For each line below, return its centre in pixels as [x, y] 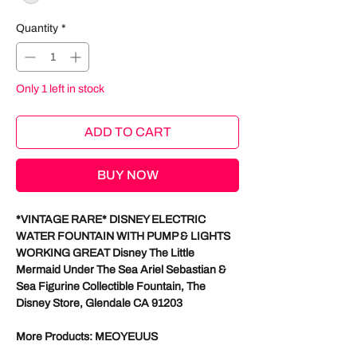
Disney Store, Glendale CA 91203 [99, 303]
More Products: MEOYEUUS [87, 336]
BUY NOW [127, 175]
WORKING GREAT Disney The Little [105, 253]
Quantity [37, 28]
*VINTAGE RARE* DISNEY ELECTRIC [111, 219]
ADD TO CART [127, 131]
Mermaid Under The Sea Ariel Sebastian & [121, 269]
